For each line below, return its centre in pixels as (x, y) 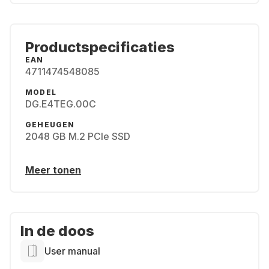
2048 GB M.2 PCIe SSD (78, 136)
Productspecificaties (100, 47)
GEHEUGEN (50, 125)
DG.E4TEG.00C (61, 104)
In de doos (57, 231)
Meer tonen (53, 170)
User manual (72, 251)
